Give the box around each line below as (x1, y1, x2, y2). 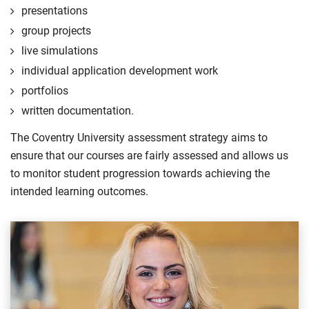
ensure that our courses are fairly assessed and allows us (10, 149, 288, 162)
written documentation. (21, 104, 134, 117)
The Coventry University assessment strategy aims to (10, 131, 268, 144)
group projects (21, 24, 91, 37)
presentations (21, 4, 88, 17)
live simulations (21, 44, 98, 57)
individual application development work (21, 64, 218, 77)
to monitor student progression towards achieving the (10, 167, 270, 180)
